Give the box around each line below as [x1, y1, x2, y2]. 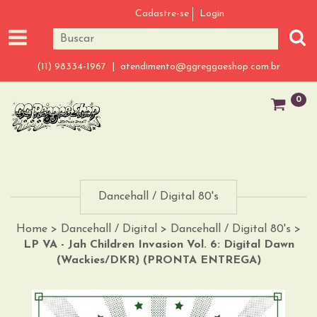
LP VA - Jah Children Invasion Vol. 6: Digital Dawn [23, 238, 294, 250]
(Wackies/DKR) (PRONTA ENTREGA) [56, 254, 261, 266]
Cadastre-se [134, 8, 189, 19]
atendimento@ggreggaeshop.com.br [120, 62, 280, 72]
